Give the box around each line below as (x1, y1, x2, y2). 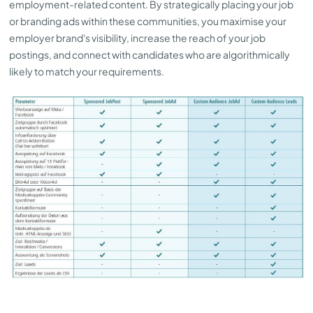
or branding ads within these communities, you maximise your (9, 14, 286, 27)
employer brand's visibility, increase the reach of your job (9, 31, 265, 44)
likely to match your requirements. (9, 64, 164, 78)
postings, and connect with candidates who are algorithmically (9, 48, 290, 61)
